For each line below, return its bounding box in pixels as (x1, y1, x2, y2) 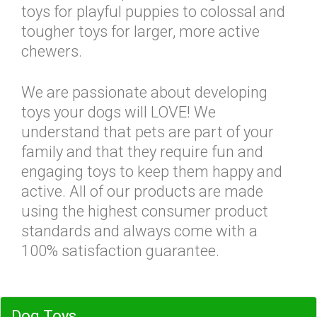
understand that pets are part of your (21, 123, 274, 141)
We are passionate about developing (21, 83, 267, 101)
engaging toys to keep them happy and (21, 163, 282, 180)
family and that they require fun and (21, 143, 263, 161)
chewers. (21, 42, 82, 60)
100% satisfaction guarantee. (21, 242, 219, 260)
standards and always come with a (21, 222, 258, 240)
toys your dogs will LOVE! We (21, 103, 216, 121)
